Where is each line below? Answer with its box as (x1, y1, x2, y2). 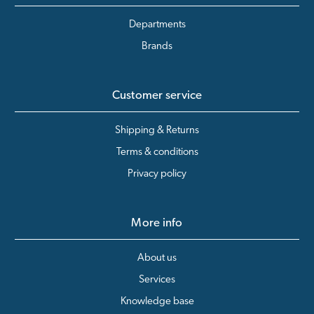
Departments (128, 19, 186, 30)
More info (131, 217, 183, 229)
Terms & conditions (116, 146, 198, 158)
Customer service (111, 89, 203, 102)
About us (137, 252, 177, 264)
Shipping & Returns (115, 125, 199, 136)
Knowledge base (120, 296, 194, 307)
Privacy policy (128, 168, 186, 179)
